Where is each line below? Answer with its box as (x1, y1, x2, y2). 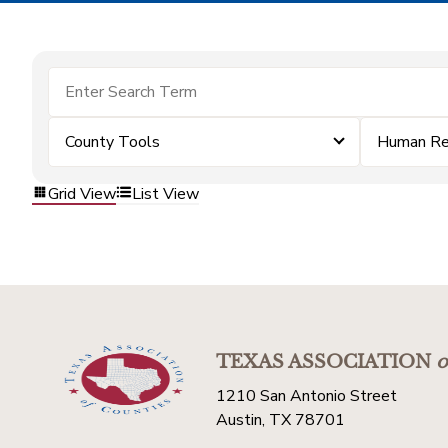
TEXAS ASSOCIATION (216, 351, 431, 373)
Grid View (48, 182, 116, 205)
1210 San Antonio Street (216, 385, 397, 407)
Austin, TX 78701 (216, 409, 345, 431)
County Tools (65, 131, 160, 153)
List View (132, 182, 199, 205)
